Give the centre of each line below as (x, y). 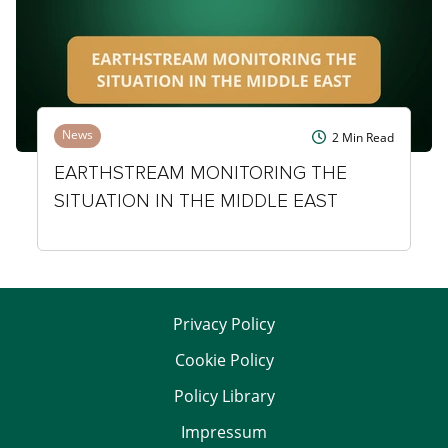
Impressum (224, 431)
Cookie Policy (224, 359)
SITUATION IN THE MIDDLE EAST (195, 201)
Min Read (367, 137)
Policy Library (224, 395)
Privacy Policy (224, 323)
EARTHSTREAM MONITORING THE (200, 173)
